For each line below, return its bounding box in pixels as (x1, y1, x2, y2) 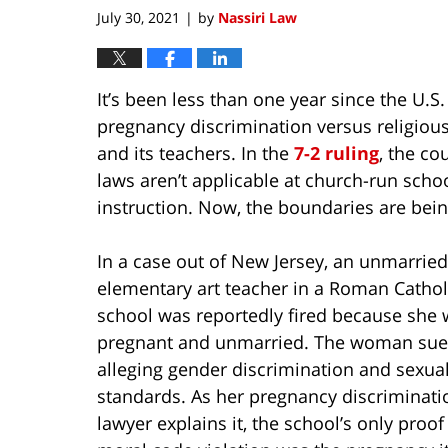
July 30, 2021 (97, 7, 180, 27)
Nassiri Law (218, 7, 297, 27)
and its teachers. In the (97, 140, 294, 165)
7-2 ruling (294, 140, 379, 165)
